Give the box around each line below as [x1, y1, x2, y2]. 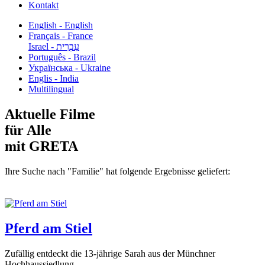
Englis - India [28, 73, 79, 83]
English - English [28, 20, 93, 30]
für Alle [5, 122, 51, 138]
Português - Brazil [28, 52, 96, 62]
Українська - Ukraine [28, 63, 111, 73]
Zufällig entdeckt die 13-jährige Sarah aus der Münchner [5, 248, 215, 258]
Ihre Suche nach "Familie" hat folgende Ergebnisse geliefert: [5, 166, 230, 176]
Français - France [28, 31, 93, 41]
